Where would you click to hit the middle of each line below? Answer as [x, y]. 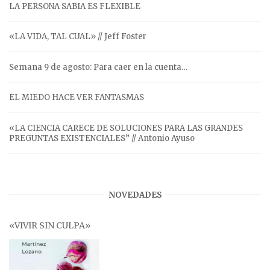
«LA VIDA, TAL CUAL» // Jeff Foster [78, 37]
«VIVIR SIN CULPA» [50, 225]
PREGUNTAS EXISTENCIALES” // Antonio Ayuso [102, 138]
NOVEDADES [135, 195]
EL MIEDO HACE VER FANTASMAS [77, 98]
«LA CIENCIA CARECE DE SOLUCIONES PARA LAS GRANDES [126, 128]
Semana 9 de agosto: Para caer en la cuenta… [98, 67]
